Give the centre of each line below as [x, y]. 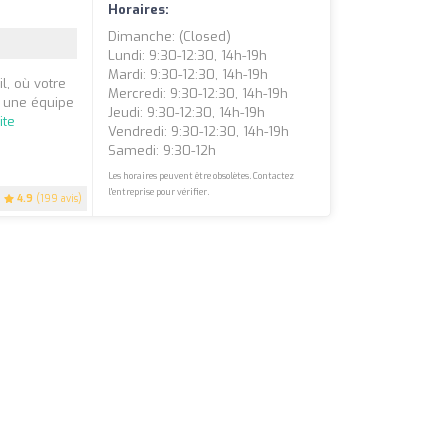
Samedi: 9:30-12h [162, 151]
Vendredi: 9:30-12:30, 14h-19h [199, 132]
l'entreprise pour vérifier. [159, 192]
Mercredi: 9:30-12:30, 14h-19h [198, 94]
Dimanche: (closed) [170, 37]
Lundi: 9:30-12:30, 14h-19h [188, 56]
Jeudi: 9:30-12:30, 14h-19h [187, 113]
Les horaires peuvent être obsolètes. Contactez [201, 176]
